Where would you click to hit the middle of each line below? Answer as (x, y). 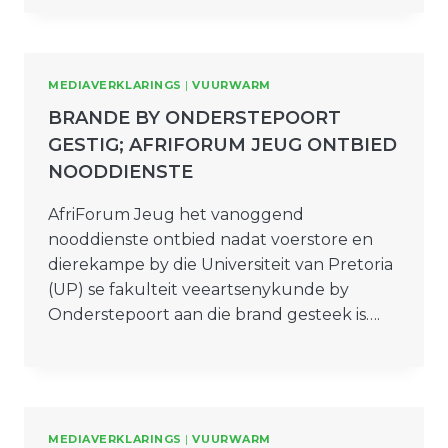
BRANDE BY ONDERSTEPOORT (194, 117)
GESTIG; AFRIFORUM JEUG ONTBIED (222, 144)
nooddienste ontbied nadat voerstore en (210, 239)
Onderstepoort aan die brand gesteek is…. (214, 314)
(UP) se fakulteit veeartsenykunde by (198, 289)
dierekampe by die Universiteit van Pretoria (220, 264)
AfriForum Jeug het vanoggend (176, 214)
